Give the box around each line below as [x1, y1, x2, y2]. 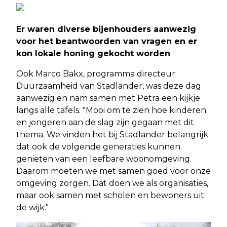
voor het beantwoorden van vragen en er [16, 36, 197, 46]
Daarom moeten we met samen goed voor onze [16, 166, 211, 176]
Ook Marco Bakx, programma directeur [16, 68, 175, 79]
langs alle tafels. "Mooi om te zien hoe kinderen [16, 105, 206, 115]
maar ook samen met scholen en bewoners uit [16, 190, 204, 200]
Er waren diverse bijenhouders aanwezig [16, 24, 196, 34]
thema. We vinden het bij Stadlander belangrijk [16, 129, 208, 139]
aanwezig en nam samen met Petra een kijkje [16, 93, 200, 103]
